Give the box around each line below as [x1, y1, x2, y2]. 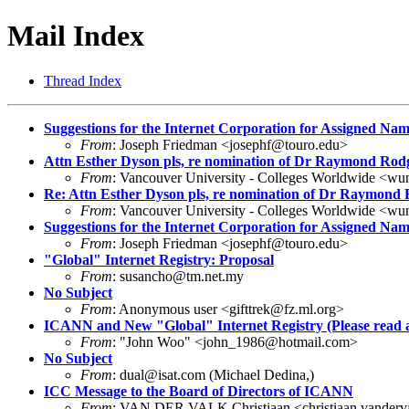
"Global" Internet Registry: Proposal [44, 251, 274, 267]
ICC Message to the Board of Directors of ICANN [44, 383, 353, 399]
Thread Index [44, 72, 121, 89]
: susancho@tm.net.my [112, 267, 244, 284]
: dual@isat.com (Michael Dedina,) [112, 366, 314, 383]
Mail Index [7, 19, 144, 53]
